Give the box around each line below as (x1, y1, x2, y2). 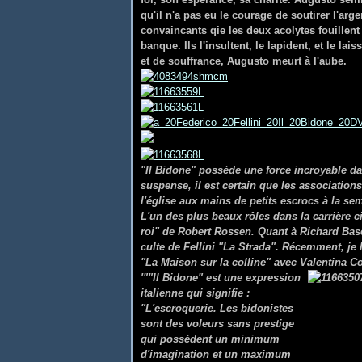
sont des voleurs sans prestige (141, 318, 294, 330)
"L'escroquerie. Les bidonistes (141, 302, 293, 314)
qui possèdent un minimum (141, 333, 280, 345)
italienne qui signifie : (141, 287, 250, 299)
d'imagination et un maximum (141, 348, 291, 360)
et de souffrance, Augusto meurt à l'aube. (141, 55, 356, 67)
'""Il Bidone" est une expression (141, 271, 301, 284)
